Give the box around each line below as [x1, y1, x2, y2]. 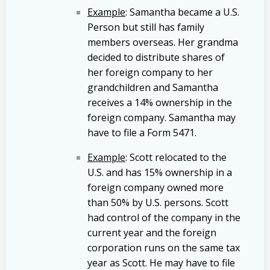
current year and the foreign [87, 225, 216, 239]
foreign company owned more [87, 180, 224, 194]
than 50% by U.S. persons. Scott [87, 195, 228, 209]
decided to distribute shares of [87, 50, 225, 64]
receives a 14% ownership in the [87, 95, 232, 109]
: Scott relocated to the [125, 150, 227, 164]
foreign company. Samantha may [87, 110, 236, 124]
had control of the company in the [87, 210, 240, 224]
